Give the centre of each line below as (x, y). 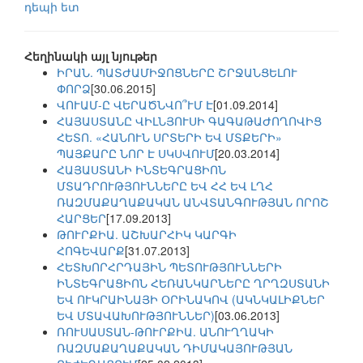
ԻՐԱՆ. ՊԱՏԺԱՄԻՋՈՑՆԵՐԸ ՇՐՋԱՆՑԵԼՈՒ (177, 73)
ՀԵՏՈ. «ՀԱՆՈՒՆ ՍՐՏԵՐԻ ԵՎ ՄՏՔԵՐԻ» (169, 137)
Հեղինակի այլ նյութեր (91, 56)
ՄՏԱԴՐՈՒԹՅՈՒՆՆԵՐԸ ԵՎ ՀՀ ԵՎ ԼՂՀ (165, 186)
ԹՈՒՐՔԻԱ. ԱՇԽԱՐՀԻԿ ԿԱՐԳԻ (147, 235)
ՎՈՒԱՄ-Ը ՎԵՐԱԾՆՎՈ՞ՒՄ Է (135, 105)
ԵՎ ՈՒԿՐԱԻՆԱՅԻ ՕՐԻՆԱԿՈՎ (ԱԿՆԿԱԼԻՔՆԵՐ (191, 299)
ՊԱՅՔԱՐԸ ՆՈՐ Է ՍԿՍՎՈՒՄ (136, 154)
